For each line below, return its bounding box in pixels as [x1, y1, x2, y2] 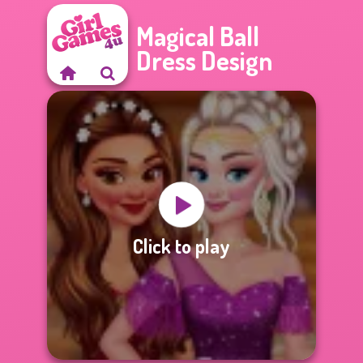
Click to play [133, 233, 230, 258]
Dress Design [136, 44, 272, 77]
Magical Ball [136, 19, 259, 53]
